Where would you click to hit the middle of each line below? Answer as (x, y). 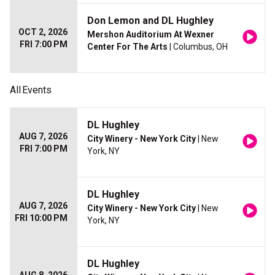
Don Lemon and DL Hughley (150, 21)
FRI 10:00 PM (41, 218)
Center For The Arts (127, 47)
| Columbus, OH (198, 47)
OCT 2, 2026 (43, 32)
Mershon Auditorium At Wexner (151, 35)
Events (37, 90)
